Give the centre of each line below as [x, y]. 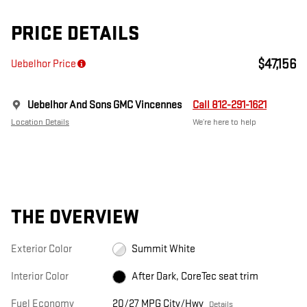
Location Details [40, 122]
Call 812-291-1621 [230, 106]
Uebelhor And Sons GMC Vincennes [105, 106]
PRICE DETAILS [75, 34]
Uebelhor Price [44, 64]
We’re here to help [224, 122]
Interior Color [40, 277]
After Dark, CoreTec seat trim [195, 277]
